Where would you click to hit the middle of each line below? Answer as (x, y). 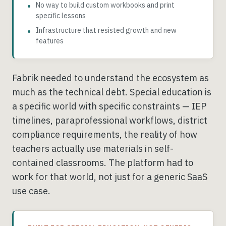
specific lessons (61, 16)
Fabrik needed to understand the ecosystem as (110, 78)
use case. (31, 191)
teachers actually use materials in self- (93, 149)
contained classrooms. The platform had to (103, 163)
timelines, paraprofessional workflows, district (110, 120)
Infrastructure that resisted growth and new (106, 30)
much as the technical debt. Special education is (112, 92)
